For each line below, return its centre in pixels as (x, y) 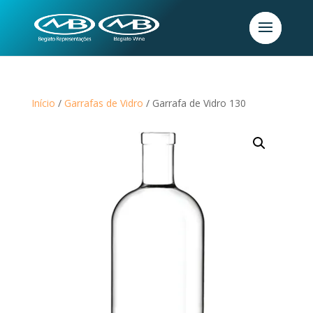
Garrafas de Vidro (103, 103)
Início (43, 103)
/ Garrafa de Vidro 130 (194, 103)
